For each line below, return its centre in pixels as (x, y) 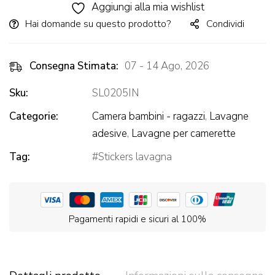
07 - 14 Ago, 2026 (167, 66)
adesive (110, 134)
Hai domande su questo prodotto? (98, 24)
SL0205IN (115, 93)
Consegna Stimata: (74, 66)
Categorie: (34, 117)
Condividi (225, 24)
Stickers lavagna (135, 157)
